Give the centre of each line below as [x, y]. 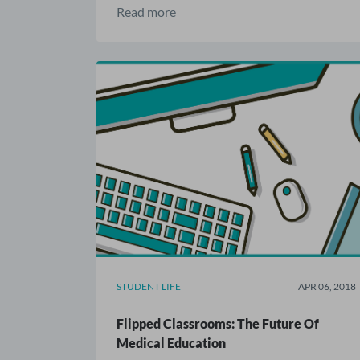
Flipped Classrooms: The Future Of [218, 323]
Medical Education [171, 342]
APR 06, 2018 [327, 286]
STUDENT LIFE [149, 286]
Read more [146, 11]
